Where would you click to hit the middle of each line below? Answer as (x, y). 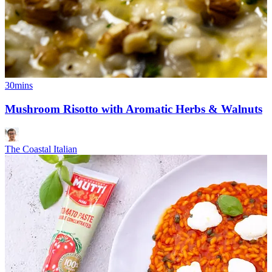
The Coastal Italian (41, 149)
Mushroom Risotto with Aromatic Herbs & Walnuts (134, 109)
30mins (19, 86)
